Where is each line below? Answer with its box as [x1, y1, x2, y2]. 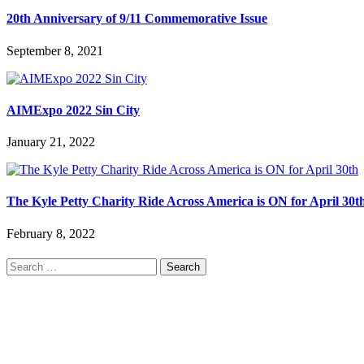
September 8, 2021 [6, 43, 103, 58]
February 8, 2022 [6, 226, 95, 240]
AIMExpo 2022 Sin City [6, 102, 140, 117]
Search [6, 257, 41, 271]
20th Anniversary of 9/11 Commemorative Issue [6, 11, 267, 26]
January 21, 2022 [6, 135, 95, 149]
